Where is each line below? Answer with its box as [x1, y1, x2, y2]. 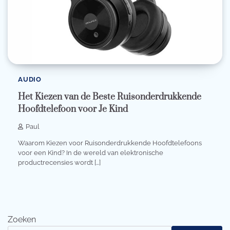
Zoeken [8, 214, 36, 224]
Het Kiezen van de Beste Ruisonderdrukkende [18, 91, 201, 103]
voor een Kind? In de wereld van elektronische [18, 149, 163, 157]
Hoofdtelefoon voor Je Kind [18, 104, 128, 116]
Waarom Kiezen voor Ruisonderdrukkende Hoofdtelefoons [18, 139, 202, 147]
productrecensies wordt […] [18, 159, 101, 167]
